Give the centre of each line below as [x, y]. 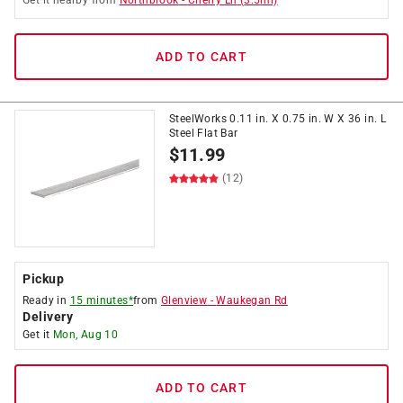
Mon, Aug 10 [85, 335]
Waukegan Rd [252, 300]
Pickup [43, 279]
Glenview [184, 300]
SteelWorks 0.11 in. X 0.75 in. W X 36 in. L [278, 119]
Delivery [48, 317]
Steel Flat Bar [204, 133]
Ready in [46, 300]
